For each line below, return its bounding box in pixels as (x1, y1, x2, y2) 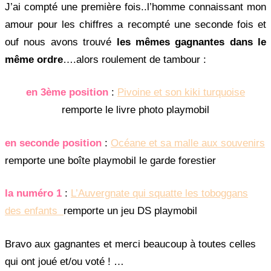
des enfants (5, 205, 64, 217)
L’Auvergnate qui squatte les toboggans (71, 188, 248, 200)
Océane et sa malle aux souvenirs (111, 137, 265, 149)
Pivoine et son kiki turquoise (117, 87, 245, 99)
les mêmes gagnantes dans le (116, 36, 266, 48)
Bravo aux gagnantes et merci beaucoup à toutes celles (5, 238, 256, 250)
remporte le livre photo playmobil (62, 104, 209, 116)
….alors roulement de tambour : (63, 53, 206, 65)
